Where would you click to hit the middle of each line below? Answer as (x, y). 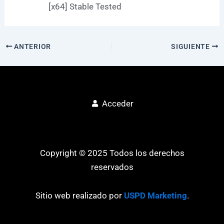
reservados (112, 167)
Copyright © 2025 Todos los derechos (112, 153)
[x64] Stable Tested (85, 6)
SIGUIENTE (191, 46)
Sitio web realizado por (79, 196)
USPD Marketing (155, 196)
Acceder (117, 103)
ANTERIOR (31, 46)
